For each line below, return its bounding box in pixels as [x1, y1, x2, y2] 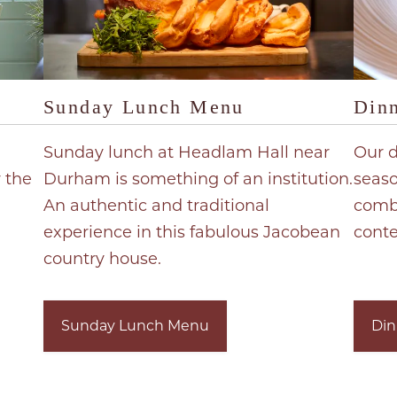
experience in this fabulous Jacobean [43, 222, 340, 243]
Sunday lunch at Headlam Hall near [43, 143, 330, 163]
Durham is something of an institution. [43, 169, 353, 190]
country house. [43, 249, 166, 269]
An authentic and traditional [43, 196, 269, 216]
